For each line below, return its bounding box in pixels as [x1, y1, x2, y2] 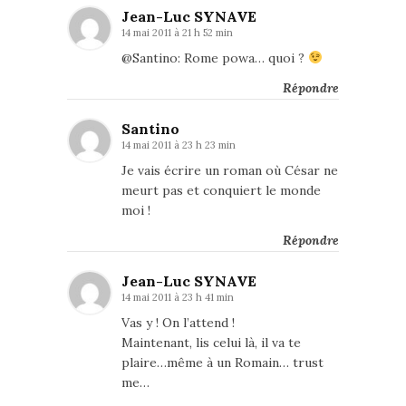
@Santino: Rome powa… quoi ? [121, 50, 308, 66]
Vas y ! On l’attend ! [121, 314, 235, 331]
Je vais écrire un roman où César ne [121, 162, 338, 179]
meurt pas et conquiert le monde [121, 182, 321, 198]
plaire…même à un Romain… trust [121, 354, 324, 371]
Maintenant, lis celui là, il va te [121, 334, 301, 351]
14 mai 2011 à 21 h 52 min [121, 26, 233, 39]
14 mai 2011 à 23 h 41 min [121, 291, 234, 304]
